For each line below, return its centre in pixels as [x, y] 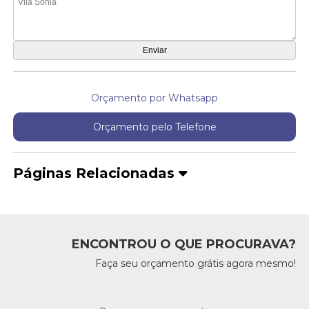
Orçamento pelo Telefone [154, 127]
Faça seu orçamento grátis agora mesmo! [195, 264]
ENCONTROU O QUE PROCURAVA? [183, 245]
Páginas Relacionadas [96, 173]
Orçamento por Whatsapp [154, 98]
